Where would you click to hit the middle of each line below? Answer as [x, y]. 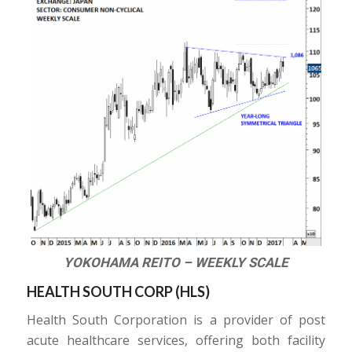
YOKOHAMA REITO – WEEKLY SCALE [176, 262]
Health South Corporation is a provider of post [176, 320]
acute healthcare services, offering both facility [176, 341]
